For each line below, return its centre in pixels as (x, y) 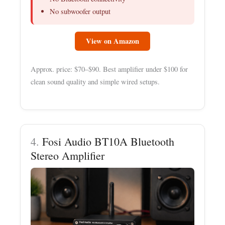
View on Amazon (113, 41)
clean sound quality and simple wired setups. (95, 81)
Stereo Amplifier (68, 155)
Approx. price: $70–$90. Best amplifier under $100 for (109, 69)
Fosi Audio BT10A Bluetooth (108, 141)
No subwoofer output (80, 12)
